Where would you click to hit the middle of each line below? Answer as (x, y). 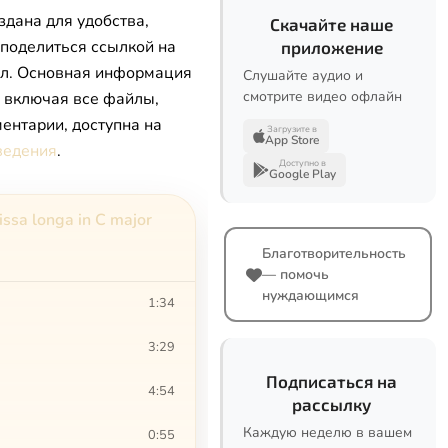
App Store (292, 140)
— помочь (295, 274)
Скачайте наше (331, 24)
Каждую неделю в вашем (327, 432)
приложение (331, 47)
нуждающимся (310, 295)
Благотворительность (334, 253)
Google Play (302, 174)
